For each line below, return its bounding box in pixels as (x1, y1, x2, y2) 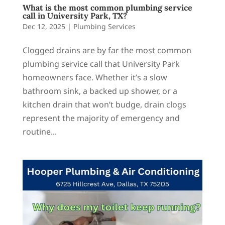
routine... (22, 126, 57, 137)
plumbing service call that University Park (22, 58, 180, 69)
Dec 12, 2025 (22, 21, 65, 31)
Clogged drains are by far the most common (22, 44, 191, 56)
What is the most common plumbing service (22, 2, 192, 13)
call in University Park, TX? (22, 10, 127, 21)
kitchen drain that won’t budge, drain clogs (22, 98, 186, 110)
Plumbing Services (73, 21, 136, 31)
